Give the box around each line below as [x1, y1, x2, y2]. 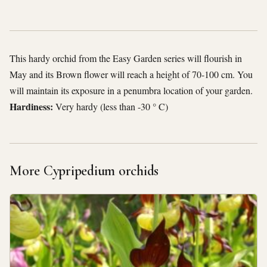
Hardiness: [10, 100, 53, 114]
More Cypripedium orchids [10, 162, 159, 180]
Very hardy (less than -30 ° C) [53, 100, 168, 113]
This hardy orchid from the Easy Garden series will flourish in [10, 52, 242, 65]
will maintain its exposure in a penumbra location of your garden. [10, 84, 253, 97]
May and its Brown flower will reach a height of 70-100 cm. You [10, 68, 253, 81]
